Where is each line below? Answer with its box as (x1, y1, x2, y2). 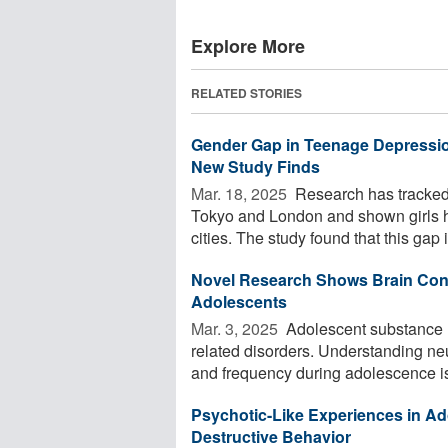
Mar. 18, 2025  (191, 181, 291, 205)
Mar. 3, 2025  (191, 316, 282, 340)
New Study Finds (191, 154, 320, 178)
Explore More (191, 32, 305, 59)
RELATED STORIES (191, 83, 302, 102)
